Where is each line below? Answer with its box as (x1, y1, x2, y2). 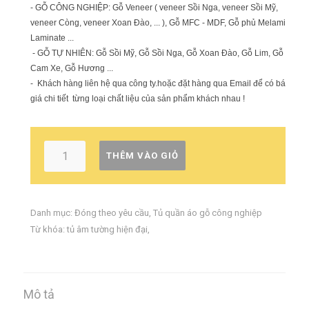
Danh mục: (30, 208, 74, 218)
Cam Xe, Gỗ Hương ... (30, 63, 113, 73)
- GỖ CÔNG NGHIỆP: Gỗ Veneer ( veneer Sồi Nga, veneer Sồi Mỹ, (30, 3, 278, 12)
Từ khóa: (30, 224, 67, 235)
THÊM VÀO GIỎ (106, 150, 179, 161)
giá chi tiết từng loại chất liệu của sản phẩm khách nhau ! (30, 94, 245, 103)
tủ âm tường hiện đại (67, 224, 148, 235)
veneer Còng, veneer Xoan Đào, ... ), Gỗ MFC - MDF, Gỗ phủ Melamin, (30, 18, 292, 28)
